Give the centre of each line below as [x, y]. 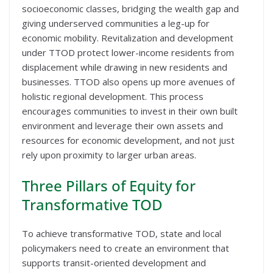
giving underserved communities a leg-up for [116, 23]
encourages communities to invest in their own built [130, 111]
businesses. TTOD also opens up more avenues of [128, 82]
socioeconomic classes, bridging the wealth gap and [130, 9]
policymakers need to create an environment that [126, 248]
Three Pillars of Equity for [109, 185]
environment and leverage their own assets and [122, 126]
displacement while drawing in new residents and [125, 67]
